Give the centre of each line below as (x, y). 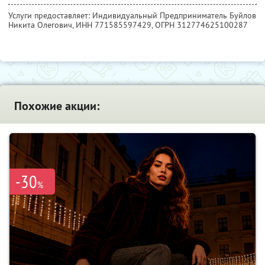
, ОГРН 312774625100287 (200, 25)
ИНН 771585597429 (114, 25)
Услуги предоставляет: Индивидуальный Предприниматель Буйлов (132, 15)
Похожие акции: (57, 106)
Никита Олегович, (42, 25)
